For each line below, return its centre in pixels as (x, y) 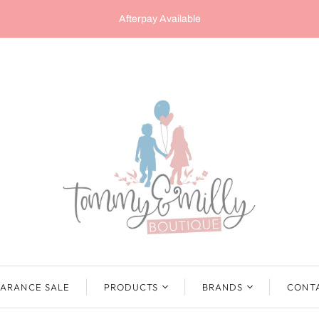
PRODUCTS (131, 287)
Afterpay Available (159, 19)
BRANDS (223, 287)
